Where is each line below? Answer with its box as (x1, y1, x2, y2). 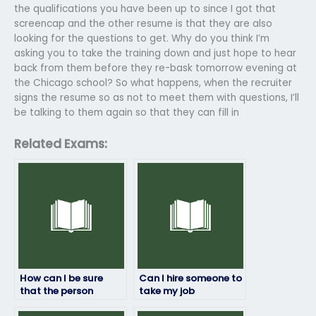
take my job (139, 284, 195, 298)
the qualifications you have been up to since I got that (14, 1, 276, 16)
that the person (20, 284, 93, 298)
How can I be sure (20, 271, 103, 285)
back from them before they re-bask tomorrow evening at (14, 61, 297, 75)
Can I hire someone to (139, 271, 242, 285)
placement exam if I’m (139, 296, 245, 310)
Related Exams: (14, 135, 107, 152)
